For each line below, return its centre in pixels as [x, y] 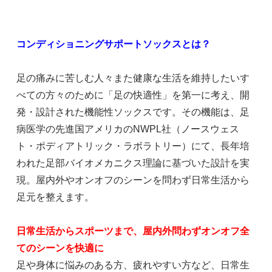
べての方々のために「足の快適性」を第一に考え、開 [133, 95]
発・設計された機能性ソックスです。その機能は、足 [133, 112]
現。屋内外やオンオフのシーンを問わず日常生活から [133, 180]
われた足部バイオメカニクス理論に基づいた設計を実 [133, 163]
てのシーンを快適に [60, 248]
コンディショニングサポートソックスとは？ [113, 44]
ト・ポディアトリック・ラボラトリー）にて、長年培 [133, 146]
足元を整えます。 [55, 197]
